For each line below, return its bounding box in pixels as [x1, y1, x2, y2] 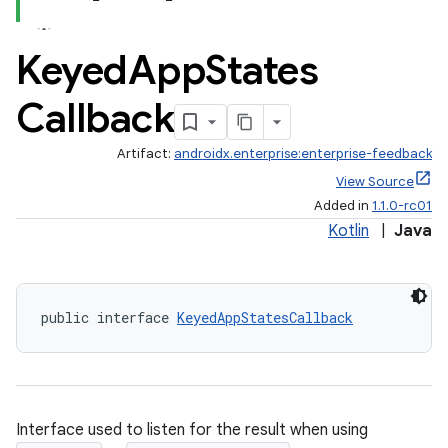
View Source [336, 173, 414, 190]
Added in [314, 197, 372, 214]
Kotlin [328, 221, 369, 241]
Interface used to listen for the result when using [16, 420, 368, 440]
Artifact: [117, 145, 174, 162]
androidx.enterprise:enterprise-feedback [174, 145, 432, 162]
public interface [41, 308, 177, 327]
